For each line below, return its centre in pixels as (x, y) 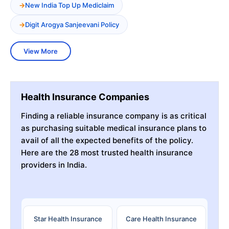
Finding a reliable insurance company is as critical (114, 116)
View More (41, 51)
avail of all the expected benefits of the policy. (107, 140)
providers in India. (54, 165)
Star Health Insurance (68, 219)
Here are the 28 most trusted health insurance (107, 152)
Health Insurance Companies (85, 97)
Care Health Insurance (161, 219)
